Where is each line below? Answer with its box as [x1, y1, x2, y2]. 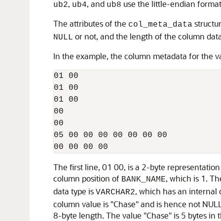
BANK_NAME [121, 175, 166, 184]
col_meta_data [128, 20, 192, 29]
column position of [53, 173, 121, 184]
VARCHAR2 [96, 188, 135, 197]
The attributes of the [53, 18, 128, 29]
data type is [53, 186, 96, 196]
